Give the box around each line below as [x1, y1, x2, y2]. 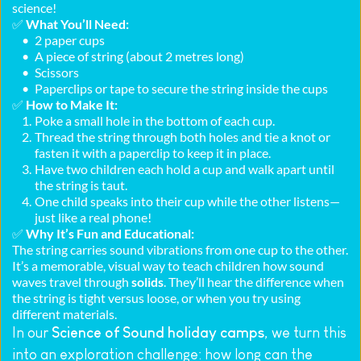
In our [12, 325, 52, 342]
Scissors [35, 64, 79, 81]
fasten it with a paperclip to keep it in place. [35, 145, 271, 161]
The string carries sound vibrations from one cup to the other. [12, 242, 348, 258]
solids [131, 274, 164, 290]
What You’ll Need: [26, 16, 129, 32]
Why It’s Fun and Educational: [26, 226, 194, 242]
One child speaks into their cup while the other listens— [35, 193, 340, 210]
